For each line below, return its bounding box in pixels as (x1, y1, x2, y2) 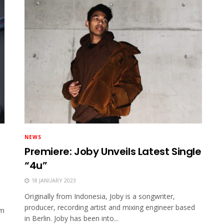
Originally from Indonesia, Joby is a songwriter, (24, 191, 175, 201)
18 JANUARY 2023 (30, 176, 76, 184)
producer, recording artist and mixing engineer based (24, 202, 195, 212)
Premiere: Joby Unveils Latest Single (24, 144, 201, 159)
